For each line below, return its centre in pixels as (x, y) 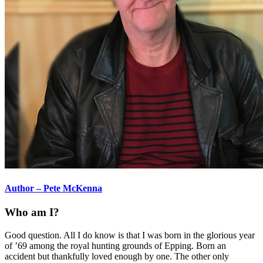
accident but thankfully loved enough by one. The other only (117, 256)
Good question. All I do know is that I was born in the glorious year (130, 235)
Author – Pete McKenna (53, 188)
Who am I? (32, 213)
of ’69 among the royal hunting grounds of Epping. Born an (115, 245)
